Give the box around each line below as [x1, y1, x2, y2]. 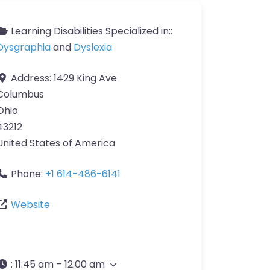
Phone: [11, 167, 45, 181]
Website [11, 198, 50, 212]
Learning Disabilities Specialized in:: [11, 24, 172, 39]
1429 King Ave [54, 71, 117, 86]
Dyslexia [74, 40, 112, 55]
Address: [11, 71, 54, 86]
